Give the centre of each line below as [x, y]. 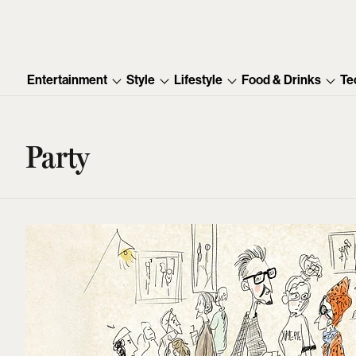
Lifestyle [199, 80]
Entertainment [68, 80]
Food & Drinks [282, 80]
